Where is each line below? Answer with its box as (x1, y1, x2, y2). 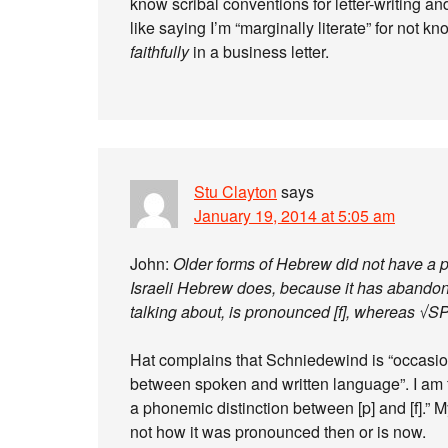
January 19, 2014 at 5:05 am (194, 204, 395, 227)
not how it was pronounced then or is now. (130, 420, 426, 443)
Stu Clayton (194, 180, 277, 203)
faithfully (130, 40, 189, 63)
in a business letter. (189, 40, 329, 63)
